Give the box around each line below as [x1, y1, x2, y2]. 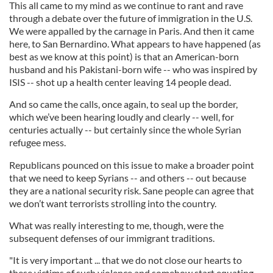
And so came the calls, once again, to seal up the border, [9, 98, 238, 110]
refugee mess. [9, 136, 66, 148]
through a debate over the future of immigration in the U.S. [9, 12, 252, 24]
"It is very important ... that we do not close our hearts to [9, 254, 242, 266]
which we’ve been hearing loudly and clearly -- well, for [9, 111, 234, 122]
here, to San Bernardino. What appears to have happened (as [9, 38, 261, 49]
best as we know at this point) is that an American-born [9, 51, 239, 62]
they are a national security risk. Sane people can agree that [9, 185, 254, 196]
